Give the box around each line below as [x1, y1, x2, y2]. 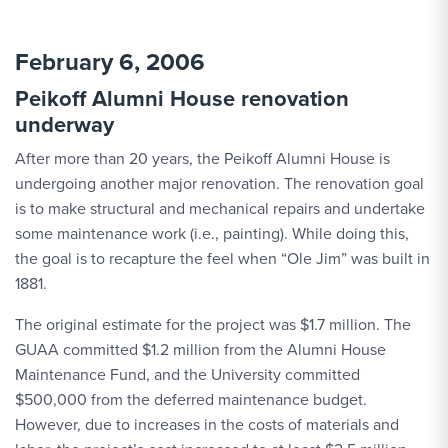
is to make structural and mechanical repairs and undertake [15, 197, 425, 220]
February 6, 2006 [15, 44, 205, 80]
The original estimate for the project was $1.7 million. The [15, 313, 411, 336]
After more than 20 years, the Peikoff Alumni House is [15, 147, 390, 170]
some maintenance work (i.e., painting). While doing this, [15, 222, 409, 245]
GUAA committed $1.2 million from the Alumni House [15, 338, 386, 361]
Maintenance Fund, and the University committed [15, 363, 360, 386]
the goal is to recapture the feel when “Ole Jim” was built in [15, 247, 430, 270]
